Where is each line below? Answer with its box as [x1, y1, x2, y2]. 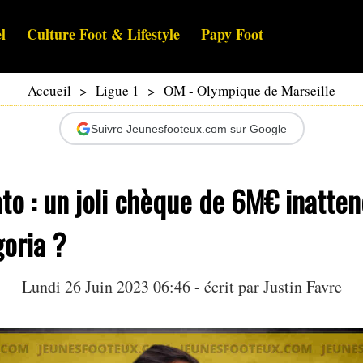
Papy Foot [201, 23, 263, 45]
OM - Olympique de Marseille [164, 81, 335, 100]
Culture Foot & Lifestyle [27, 23, 180, 45]
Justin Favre [263, 275, 342, 298]
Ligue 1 [96, 81, 139, 100]
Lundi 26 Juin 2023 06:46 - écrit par [21, 275, 263, 298]
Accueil [28, 81, 71, 100]
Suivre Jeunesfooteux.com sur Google [91, 122, 287, 135]
